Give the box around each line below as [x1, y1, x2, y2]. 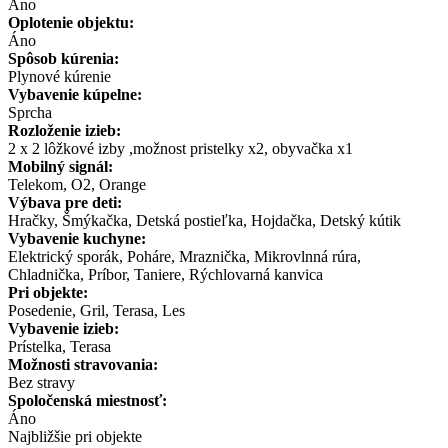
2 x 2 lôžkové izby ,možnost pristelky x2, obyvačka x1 [8, 139, 353, 157]
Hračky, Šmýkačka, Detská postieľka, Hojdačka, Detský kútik [8, 211, 401, 229]
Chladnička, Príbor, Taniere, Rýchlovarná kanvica [8, 265, 323, 283]
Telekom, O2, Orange [8, 175, 146, 193]
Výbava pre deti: [8, 193, 122, 211]
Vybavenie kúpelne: [8, 85, 142, 103]
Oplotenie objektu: [8, 13, 134, 31]
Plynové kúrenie [8, 67, 111, 85]
